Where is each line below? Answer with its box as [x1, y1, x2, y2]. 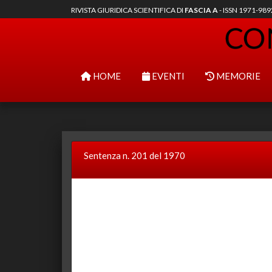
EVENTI [149, 70, 185, 81]
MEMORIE [214, 70, 260, 81]
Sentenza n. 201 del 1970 [84, 150, 185, 161]
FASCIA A [185, 5, 218, 15]
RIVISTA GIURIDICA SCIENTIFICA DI [71, 5, 185, 15]
